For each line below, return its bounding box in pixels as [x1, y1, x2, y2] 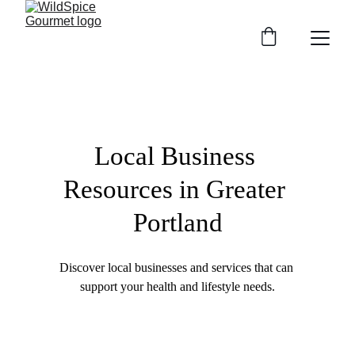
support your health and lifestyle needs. [80, 280, 275, 293]
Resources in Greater [63, 175, 292, 204]
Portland [132, 208, 223, 237]
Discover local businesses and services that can [59, 261, 296, 274]
